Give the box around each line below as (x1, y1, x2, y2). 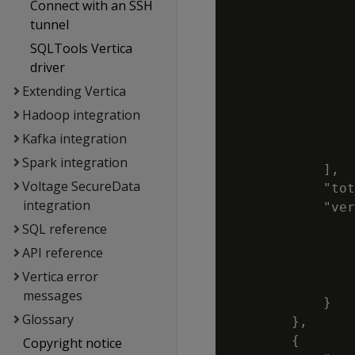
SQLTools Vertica (30, 40, 133, 57)
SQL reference (21, 220, 107, 238)
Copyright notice (22, 334, 122, 352)
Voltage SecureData (21, 177, 140, 195)
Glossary (21, 311, 74, 328)
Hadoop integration (21, 106, 140, 124)
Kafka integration (21, 130, 127, 147)
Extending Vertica (21, 82, 126, 100)
